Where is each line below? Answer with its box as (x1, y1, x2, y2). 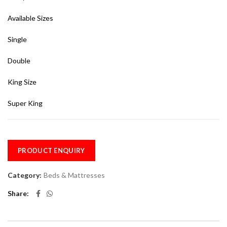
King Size (8, 78, 36, 87)
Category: (8, 171, 43, 180)
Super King (8, 99, 43, 108)
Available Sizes (8, 14, 53, 23)
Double (8, 56, 30, 65)
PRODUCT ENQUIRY (18, 146, 85, 155)
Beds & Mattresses (44, 171, 105, 180)
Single (8, 35, 27, 44)
